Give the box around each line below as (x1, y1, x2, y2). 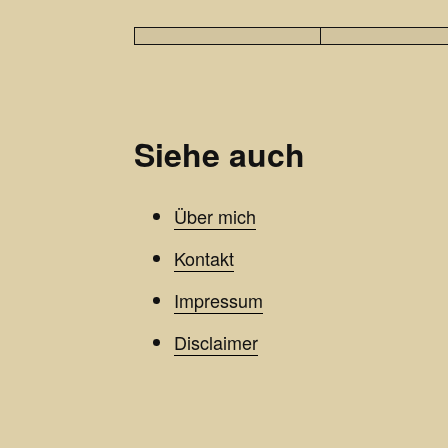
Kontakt (174, 245, 234, 271)
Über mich (174, 203, 256, 229)
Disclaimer (174, 329, 258, 355)
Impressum (174, 287, 263, 313)
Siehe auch (134, 131, 305, 177)
